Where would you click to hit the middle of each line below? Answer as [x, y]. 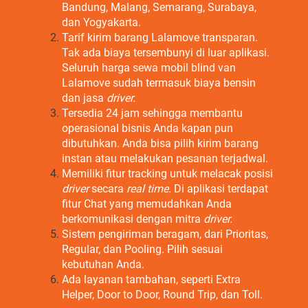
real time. [150, 189]
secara [109, 189]
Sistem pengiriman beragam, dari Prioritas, [165, 234]
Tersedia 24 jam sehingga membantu [152, 113]
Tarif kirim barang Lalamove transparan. [160, 37]
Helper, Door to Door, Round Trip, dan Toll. [162, 295]
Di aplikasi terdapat [221, 189]
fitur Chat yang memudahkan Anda [147, 204]
